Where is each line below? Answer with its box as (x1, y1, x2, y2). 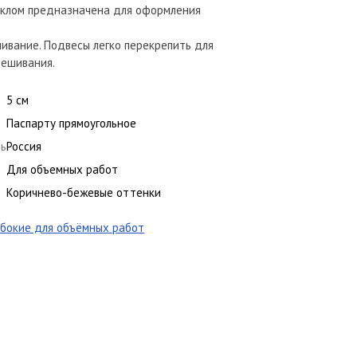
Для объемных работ (6, 162, 118, 177)
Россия (6, 139, 41, 154)
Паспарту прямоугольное (6, 116, 136, 131)
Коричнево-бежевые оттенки (6, 185, 161, 200)
